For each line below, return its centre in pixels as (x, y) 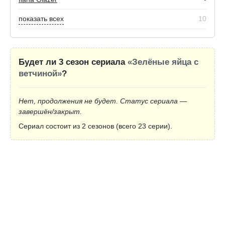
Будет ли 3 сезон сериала (73, 62)
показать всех (41, 18)
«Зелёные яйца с (163, 62)
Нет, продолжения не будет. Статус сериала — (103, 101)
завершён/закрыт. (50, 111)
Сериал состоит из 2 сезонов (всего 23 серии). (95, 126)
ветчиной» (40, 73)
